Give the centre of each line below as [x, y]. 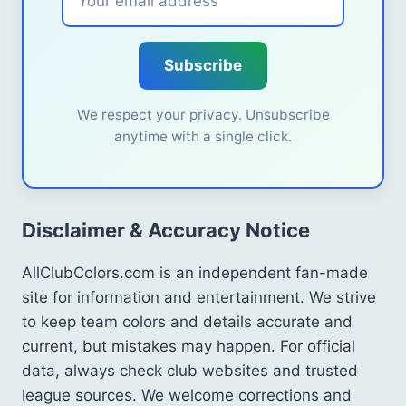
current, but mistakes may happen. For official [188, 346]
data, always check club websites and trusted [190, 370]
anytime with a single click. [203, 136]
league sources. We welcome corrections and [187, 395]
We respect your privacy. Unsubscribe [203, 114]
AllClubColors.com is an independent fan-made [195, 272]
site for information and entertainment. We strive [199, 297]
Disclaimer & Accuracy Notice [166, 230]
